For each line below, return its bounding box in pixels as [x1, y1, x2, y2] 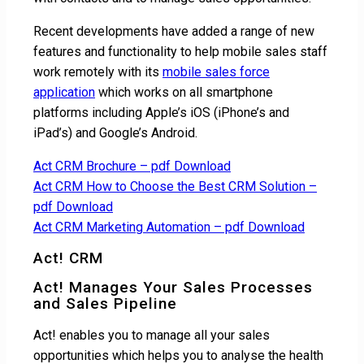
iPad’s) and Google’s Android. [33, 125, 197, 141]
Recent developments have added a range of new [33, 24, 314, 40]
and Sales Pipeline [33, 293, 177, 313]
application [33, 84, 95, 101]
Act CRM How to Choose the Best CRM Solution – [33, 179, 317, 195]
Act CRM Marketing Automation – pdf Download [33, 219, 305, 236]
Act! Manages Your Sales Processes [33, 277, 313, 297]
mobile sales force [162, 64, 270, 80]
